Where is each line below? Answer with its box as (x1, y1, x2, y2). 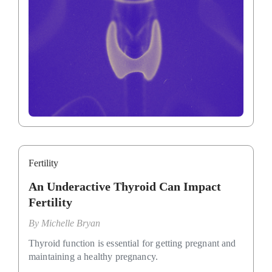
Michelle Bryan (41, 218, 100, 229)
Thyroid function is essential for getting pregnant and (29, 238, 236, 249)
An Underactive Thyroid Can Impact (29, 180, 221, 194)
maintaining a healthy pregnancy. (29, 251, 158, 262)
